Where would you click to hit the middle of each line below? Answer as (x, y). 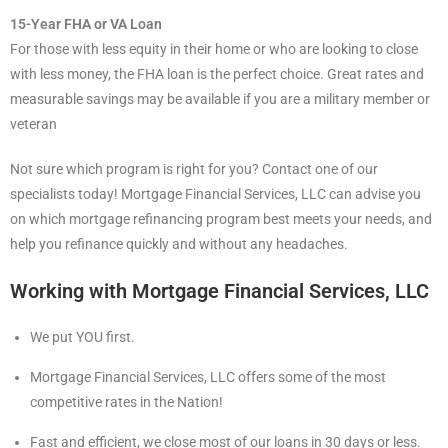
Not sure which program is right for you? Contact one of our (194, 169)
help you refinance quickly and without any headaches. (179, 244)
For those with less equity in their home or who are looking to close (214, 49)
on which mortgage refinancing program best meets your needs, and (221, 219)
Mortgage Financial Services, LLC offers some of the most (208, 377)
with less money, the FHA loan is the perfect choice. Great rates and (217, 74)
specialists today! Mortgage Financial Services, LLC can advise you (215, 194)
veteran (33, 124)
